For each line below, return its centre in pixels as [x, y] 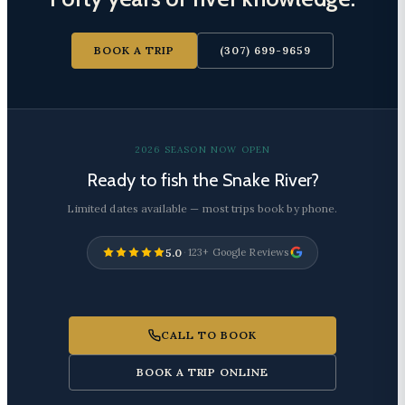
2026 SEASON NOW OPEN [202, 149]
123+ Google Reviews [239, 252]
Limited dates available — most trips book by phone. [202, 208]
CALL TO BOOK [209, 334]
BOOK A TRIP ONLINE [202, 372]
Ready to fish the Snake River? [202, 179]
